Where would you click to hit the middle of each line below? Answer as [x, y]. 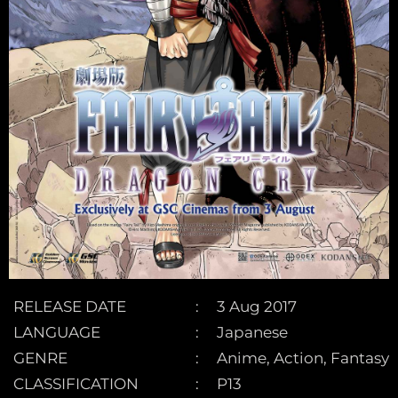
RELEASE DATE [70, 307]
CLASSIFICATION [76, 384]
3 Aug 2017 [257, 307]
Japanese [252, 333]
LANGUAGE [57, 333]
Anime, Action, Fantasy [303, 358]
